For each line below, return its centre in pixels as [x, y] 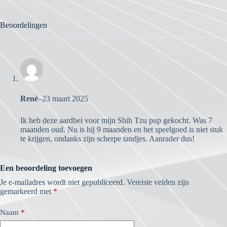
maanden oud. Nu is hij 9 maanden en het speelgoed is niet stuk [122, 129]
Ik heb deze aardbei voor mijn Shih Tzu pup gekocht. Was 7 [116, 120]
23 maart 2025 [65, 98]
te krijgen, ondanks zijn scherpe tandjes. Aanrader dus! [107, 138]
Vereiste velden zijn [158, 182]
